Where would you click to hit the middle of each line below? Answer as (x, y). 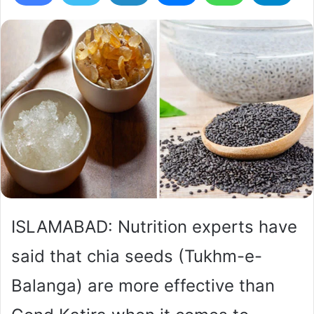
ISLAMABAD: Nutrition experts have (154, 226)
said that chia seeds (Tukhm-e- (137, 256)
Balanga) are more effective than (143, 285)
